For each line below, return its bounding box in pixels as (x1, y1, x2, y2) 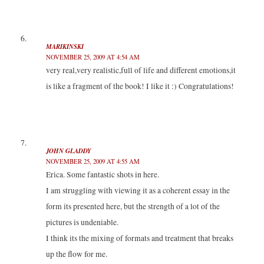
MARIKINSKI (45, 42, 84, 52)
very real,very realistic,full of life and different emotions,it (45, 65, 236, 76)
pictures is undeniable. (45, 216, 118, 227)
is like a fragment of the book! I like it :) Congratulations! (45, 81, 234, 92)
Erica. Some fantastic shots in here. (45, 169, 159, 180)
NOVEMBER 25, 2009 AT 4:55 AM (45, 156, 140, 166)
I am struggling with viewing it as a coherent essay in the (45, 184, 230, 196)
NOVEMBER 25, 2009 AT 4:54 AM (45, 52, 140, 62)
